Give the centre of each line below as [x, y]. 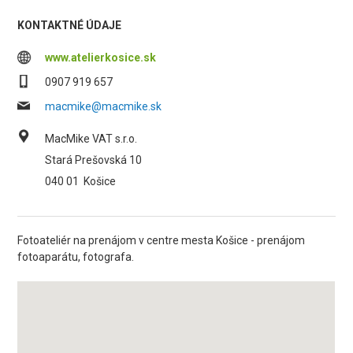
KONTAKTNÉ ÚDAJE [70, 25]
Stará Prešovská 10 [94, 160]
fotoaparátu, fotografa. [76, 257]
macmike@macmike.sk [104, 106]
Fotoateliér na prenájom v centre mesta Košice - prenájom [162, 240]
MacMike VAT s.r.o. [91, 139]
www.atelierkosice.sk [101, 58]
